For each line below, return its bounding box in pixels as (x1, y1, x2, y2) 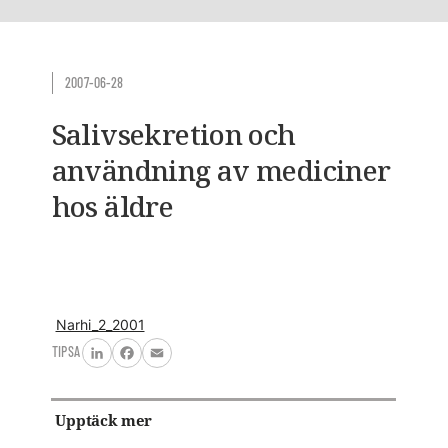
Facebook (126, 355, 201, 376)
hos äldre (51, 187, 174, 225)
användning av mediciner (51, 151, 391, 189)
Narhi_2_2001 (55, 316, 145, 333)
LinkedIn (96, 355, 159, 376)
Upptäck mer (55, 410, 153, 430)
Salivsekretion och (51, 115, 296, 153)
